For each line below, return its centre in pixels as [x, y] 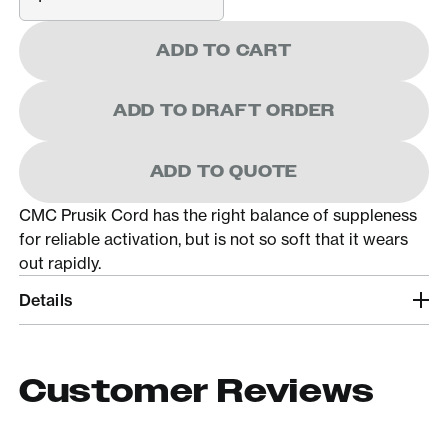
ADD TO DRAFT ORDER [224, 111]
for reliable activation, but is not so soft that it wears [213, 239]
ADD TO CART [224, 51]
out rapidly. [59, 263]
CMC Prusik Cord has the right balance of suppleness [217, 215]
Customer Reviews [196, 392]
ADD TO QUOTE [224, 172]
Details [45, 300]
